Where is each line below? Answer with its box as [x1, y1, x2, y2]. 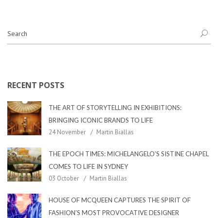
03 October [49, 174, 79, 183]
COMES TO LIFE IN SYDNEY [49, 163, 128, 171]
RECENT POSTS [7, 80, 64, 91]
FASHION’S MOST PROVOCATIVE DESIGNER [49, 209, 179, 217]
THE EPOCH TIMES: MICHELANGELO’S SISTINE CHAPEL [49, 150, 209, 158]
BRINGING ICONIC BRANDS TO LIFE [49, 116, 153, 125]
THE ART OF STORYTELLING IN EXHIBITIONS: [49, 104, 182, 112]
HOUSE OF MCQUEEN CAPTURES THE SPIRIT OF [49, 196, 191, 204]
